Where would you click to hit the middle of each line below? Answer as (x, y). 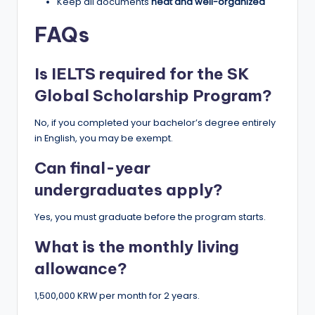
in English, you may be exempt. (104, 139)
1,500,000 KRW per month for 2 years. (117, 296)
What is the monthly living (137, 247)
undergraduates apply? (129, 190)
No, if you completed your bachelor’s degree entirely (155, 123)
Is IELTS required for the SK (142, 74)
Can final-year (92, 168)
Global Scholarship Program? (153, 96)
